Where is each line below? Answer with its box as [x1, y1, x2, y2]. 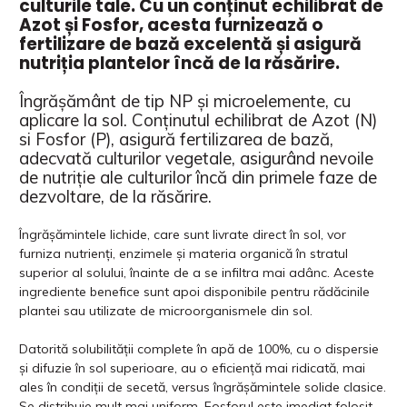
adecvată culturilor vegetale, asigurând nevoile [19, 146, 373, 169]
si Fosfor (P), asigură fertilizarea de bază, [19, 127, 333, 150]
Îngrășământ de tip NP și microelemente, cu [19, 89, 351, 112]
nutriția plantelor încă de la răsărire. [19, 50, 340, 75]
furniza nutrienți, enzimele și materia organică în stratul [19, 244, 348, 262]
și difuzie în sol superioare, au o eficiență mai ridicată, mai [19, 359, 365, 376]
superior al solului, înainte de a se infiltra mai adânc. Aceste [19, 263, 374, 281]
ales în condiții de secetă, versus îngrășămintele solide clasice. [19, 378, 386, 395]
